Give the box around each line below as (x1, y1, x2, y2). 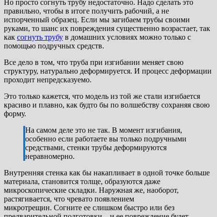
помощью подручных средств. (4, 41, 104, 50)
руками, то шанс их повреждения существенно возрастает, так (4, 24, 210, 32)
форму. (4, 109, 26, 118)
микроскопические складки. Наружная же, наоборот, (4, 186, 179, 194)
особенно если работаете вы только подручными (25, 134, 186, 143)
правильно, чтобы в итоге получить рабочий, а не (4, 6, 169, 15)
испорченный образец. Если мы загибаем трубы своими (4, 15, 190, 24)
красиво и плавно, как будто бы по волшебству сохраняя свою (4, 100, 210, 109)
